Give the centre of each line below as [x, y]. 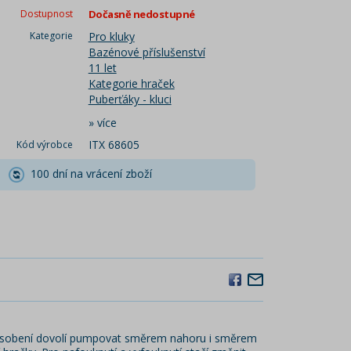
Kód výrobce [44, 145]
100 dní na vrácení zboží [89, 174]
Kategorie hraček [131, 83]
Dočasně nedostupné [141, 14]
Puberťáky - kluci [130, 99]
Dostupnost [46, 14]
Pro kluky [111, 36]
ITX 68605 [114, 145]
